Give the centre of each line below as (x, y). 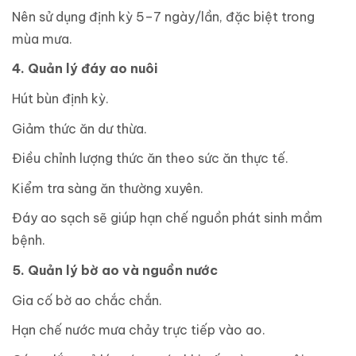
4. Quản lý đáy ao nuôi (85, 69)
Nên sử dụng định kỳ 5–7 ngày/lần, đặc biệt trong (163, 16)
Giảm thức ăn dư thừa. (79, 128)
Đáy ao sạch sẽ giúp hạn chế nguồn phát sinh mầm (167, 218)
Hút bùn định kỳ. (60, 98)
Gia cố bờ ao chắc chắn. (87, 300)
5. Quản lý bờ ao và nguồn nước (115, 270)
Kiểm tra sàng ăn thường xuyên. (108, 188)
